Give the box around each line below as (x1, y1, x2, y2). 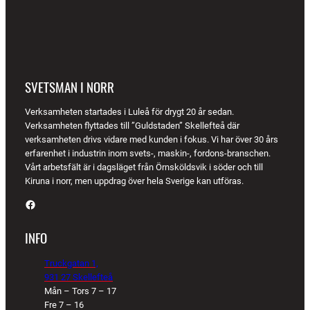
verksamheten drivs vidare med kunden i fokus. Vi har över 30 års (25, 134, 278, 145)
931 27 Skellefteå (44, 271, 113, 282)
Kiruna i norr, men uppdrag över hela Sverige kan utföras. (25, 176, 244, 187)
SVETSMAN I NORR (25, 78, 114, 96)
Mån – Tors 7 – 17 (44, 285, 116, 296)
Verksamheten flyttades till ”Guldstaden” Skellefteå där (25, 120, 239, 131)
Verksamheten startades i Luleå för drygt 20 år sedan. (25, 107, 234, 118)
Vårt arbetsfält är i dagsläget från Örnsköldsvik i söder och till (25, 162, 263, 173)
